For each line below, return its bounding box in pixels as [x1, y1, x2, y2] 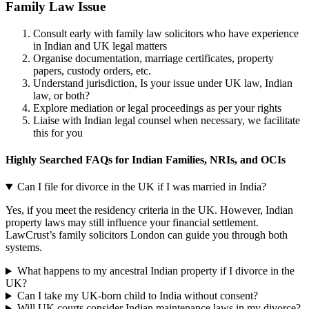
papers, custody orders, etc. [33, 64, 151, 77]
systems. [6, 241, 42, 254]
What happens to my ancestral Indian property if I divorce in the [17, 265, 295, 277]
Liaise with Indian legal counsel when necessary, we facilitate [33, 114, 300, 126]
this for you [33, 126, 83, 139]
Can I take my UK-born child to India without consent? [17, 290, 258, 302]
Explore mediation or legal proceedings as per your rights [33, 101, 281, 114]
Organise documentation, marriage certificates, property [33, 52, 274, 64]
